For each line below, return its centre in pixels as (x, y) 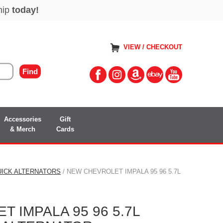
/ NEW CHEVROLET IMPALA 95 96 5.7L (121, 171)
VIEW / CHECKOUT (153, 47)
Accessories (23, 119)
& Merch (23, 129)
